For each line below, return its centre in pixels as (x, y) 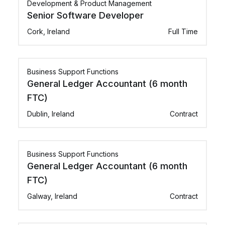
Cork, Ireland (48, 31)
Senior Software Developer (85, 15)
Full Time (183, 31)
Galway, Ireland (52, 196)
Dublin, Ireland (51, 114)
